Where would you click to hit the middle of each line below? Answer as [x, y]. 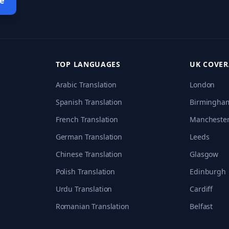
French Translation [87, 119]
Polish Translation [85, 171]
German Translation [89, 137]
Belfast [201, 206]
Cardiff [201, 189]
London [202, 85]
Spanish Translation [89, 102]
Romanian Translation [92, 206]
